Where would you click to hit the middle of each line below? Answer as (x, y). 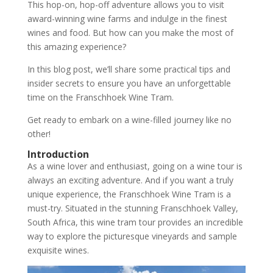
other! (39, 133)
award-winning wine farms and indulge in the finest (127, 18)
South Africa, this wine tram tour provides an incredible (135, 222)
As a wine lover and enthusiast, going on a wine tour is (135, 166)
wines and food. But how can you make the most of (130, 32)
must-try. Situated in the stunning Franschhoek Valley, (133, 208)
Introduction (58, 154)
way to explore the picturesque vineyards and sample (132, 236)
